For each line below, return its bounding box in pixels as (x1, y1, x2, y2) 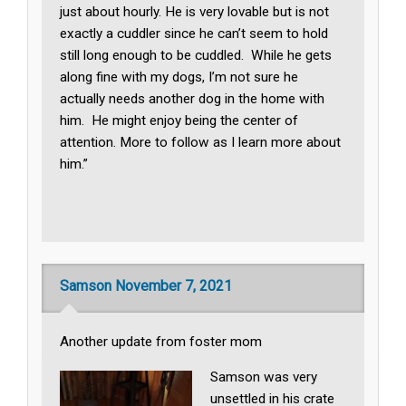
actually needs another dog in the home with (60, 91, 325, 108)
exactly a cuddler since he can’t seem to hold (60, 25, 329, 43)
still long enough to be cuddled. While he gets (60, 47, 333, 64)
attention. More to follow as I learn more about (60, 134, 342, 151)
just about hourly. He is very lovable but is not (60, 4, 330, 21)
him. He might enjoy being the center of (60, 112, 299, 130)
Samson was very (210, 368, 318, 385)
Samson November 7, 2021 (60, 276, 233, 295)
